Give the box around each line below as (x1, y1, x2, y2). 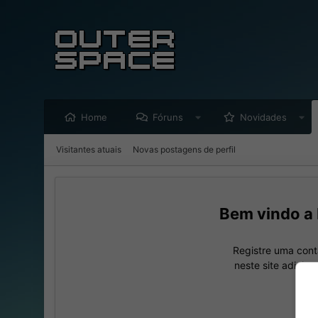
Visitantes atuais (56, 144, 121, 155)
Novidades (239, 111, 287, 123)
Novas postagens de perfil (133, 144, 236, 155)
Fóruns (153, 111, 183, 123)
